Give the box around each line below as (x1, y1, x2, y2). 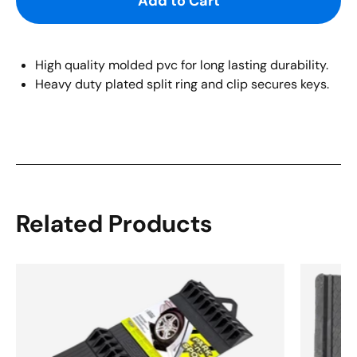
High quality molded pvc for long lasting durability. (35, 56, 328, 73)
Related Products (16, 207, 212, 239)
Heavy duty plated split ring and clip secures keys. (35, 75, 329, 92)
